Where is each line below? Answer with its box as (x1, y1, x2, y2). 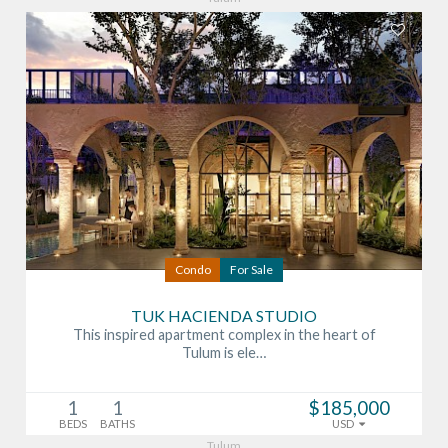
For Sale (230, 261, 273, 277)
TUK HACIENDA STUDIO (131, 305, 317, 325)
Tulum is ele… (182, 343, 266, 361)
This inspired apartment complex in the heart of (72, 325, 376, 343)
